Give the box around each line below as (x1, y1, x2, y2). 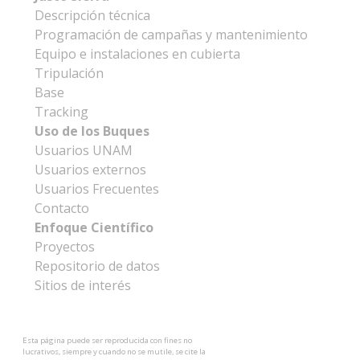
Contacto (34, 198, 89, 217)
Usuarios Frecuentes (34, 179, 159, 198)
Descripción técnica (34, 6, 150, 24)
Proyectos (34, 237, 95, 256)
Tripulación (34, 63, 104, 82)
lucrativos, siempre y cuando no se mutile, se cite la (22, 346, 206, 357)
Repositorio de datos (34, 256, 160, 275)
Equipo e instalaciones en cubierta (34, 44, 240, 63)
